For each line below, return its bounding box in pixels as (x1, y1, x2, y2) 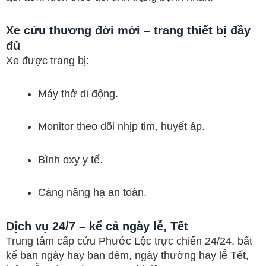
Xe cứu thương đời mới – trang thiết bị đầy (6, 24, 251, 37)
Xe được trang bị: (6, 55, 89, 66)
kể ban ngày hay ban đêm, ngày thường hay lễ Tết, (6, 249, 249, 261)
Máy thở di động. (38, 87, 118, 100)
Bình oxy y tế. (38, 153, 103, 166)
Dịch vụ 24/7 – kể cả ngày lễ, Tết (6, 219, 188, 233)
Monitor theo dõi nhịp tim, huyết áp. (38, 121, 205, 132)
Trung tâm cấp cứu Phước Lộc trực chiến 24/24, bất (6, 235, 252, 247)
